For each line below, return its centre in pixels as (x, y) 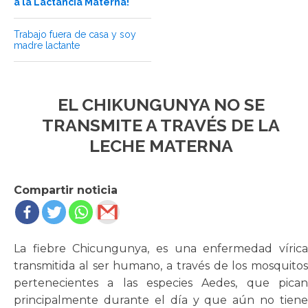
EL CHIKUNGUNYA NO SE (161, 105)
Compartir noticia (66, 190)
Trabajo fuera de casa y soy (75, 35)
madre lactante (47, 46)
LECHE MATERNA (161, 146)
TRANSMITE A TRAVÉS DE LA (161, 125)
